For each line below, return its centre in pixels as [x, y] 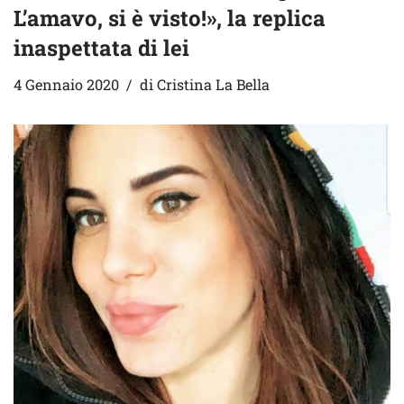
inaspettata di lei [101, 47]
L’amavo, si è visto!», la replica [170, 18]
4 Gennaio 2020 [66, 84]
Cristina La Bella [213, 84]
